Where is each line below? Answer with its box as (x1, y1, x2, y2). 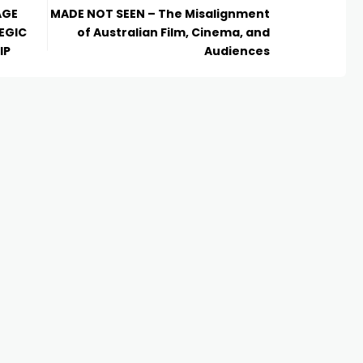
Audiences (204, 42, 271, 59)
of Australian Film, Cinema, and (77, 23, 271, 41)
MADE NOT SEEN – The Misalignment (50, 5, 271, 22)
